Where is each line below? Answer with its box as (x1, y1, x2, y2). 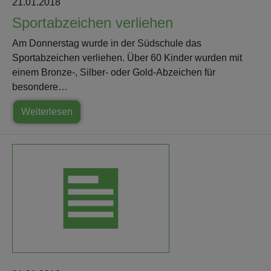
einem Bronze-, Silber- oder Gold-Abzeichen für (12, 67, 215, 78)
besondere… (12, 82, 68, 93)
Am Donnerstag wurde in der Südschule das (12, 38, 201, 49)
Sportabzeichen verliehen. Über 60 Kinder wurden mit (12, 53, 242, 64)
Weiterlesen (21, 106, 73, 117)
